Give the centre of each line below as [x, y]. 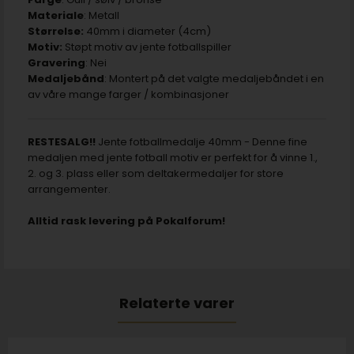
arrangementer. [69, 189]
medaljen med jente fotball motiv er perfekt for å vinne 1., [173, 157]
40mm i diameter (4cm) [147, 31]
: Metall [102, 15]
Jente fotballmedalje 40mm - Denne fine [203, 141]
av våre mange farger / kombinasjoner [128, 94]
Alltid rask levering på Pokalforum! [126, 220]
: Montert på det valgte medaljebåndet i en [214, 78]
